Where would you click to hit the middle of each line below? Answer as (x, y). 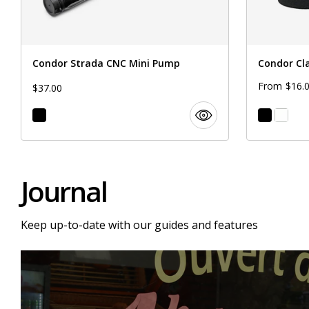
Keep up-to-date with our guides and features (139, 225)
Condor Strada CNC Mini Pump (106, 63)
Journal (64, 192)
